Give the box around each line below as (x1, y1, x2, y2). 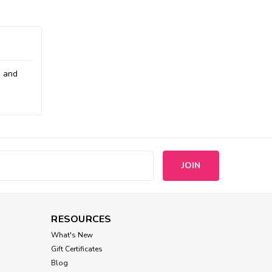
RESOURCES (51, 212, 112, 226)
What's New (51, 229, 93, 240)
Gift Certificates (51, 243, 103, 254)
